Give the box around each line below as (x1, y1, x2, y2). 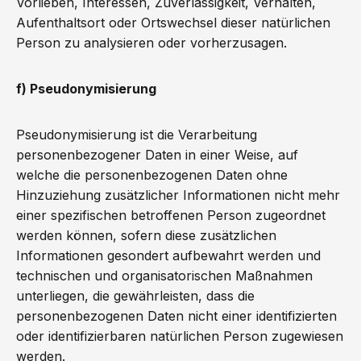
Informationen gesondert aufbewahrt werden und (16, 247, 321, 263)
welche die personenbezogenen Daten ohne (16, 167, 288, 183)
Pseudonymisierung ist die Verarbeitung (16, 127, 257, 143)
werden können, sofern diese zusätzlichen (16, 227, 276, 243)
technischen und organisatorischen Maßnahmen (16, 268, 313, 284)
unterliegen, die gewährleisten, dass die (16, 288, 255, 304)
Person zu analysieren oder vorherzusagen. (16, 35, 287, 51)
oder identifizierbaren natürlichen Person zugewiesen (16, 328, 343, 344)
